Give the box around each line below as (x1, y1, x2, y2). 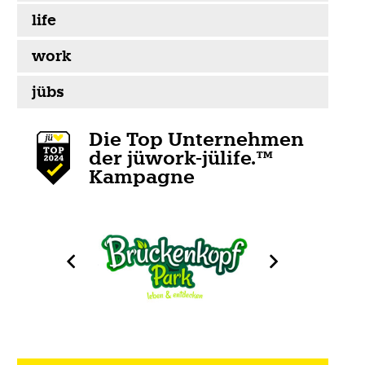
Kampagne (89, 164, 196, 189)
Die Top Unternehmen (89, 126, 305, 152)
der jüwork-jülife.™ (89, 145, 274, 170)
